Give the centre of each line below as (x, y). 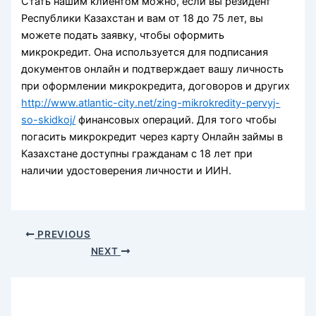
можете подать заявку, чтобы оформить (123, 36)
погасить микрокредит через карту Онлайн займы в (152, 137)
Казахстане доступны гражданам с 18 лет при (137, 154)
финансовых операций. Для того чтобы (176, 120)
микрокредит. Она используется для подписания (145, 53)
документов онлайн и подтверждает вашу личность (153, 69)
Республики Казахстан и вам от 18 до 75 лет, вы (142, 19)
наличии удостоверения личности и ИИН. (127, 171)
